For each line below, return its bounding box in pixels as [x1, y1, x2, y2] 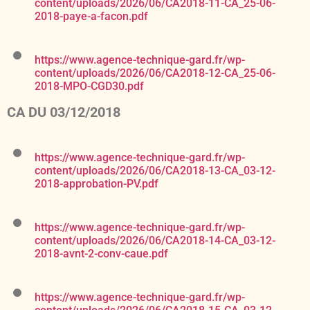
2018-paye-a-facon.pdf [35, 10, 148, 24]
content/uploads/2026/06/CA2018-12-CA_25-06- [35, 66, 275, 80]
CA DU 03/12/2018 [7, 104, 120, 121]
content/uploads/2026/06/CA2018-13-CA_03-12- [35, 164, 275, 178]
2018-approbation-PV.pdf [35, 177, 158, 191]
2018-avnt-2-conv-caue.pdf [35, 247, 168, 261]
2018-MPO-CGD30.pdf [35, 80, 144, 93]
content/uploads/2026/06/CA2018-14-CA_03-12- [35, 234, 275, 248]
